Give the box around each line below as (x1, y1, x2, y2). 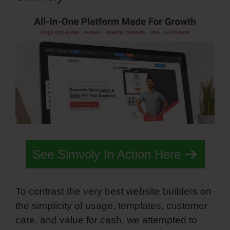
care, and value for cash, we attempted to (15, 215, 197, 226)
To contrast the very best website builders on (15, 186, 212, 197)
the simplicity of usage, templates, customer (15, 200, 207, 212)
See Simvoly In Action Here (32, 147, 181, 161)
